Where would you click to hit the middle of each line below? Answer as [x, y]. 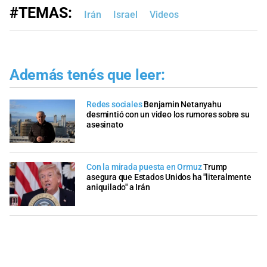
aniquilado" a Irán [118, 188]
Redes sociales [114, 104]
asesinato [105, 125]
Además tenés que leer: [87, 75]
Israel [125, 15]
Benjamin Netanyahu [183, 104]
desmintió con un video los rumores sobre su [168, 114]
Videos [164, 15]
